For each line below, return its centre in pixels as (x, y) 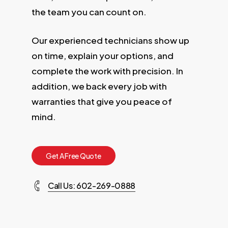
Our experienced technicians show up (110, 40)
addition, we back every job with (99, 86)
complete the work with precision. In (107, 70)
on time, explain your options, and (102, 55)
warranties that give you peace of (102, 101)
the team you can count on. (89, 12)
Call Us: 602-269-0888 (92, 185)
